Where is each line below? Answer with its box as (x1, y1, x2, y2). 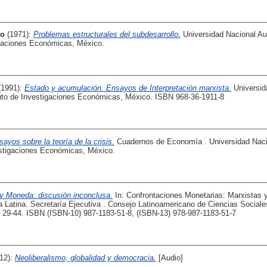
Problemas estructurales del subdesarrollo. (33, 30, 181, 39)
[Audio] (156, 253, 183, 262)
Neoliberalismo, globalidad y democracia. (15, 253, 156, 262)
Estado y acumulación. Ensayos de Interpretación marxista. (24, 83, 231, 93)
